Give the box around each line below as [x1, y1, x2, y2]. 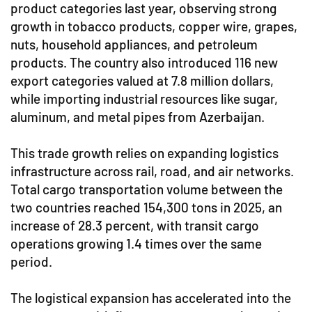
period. [10, 253, 52, 270]
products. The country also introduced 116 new [10, 54, 278, 71]
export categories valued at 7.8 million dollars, [10, 72, 274, 89]
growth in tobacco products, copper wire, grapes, [10, 18, 297, 35]
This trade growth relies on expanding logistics [10, 145, 279, 162]
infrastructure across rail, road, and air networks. [10, 163, 294, 180]
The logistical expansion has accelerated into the [10, 290, 291, 306]
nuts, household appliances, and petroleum [10, 36, 258, 53]
